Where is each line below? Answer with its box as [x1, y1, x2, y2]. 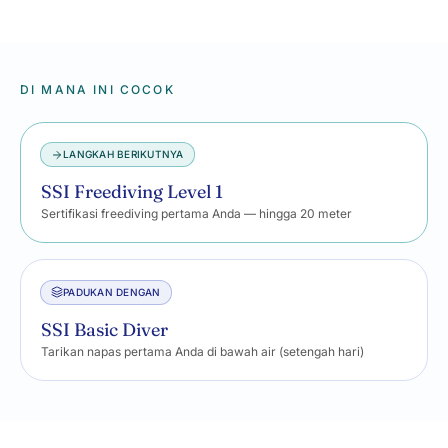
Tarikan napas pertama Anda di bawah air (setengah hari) [41, 343, 364, 359]
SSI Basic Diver [41, 317, 168, 341]
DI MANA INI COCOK [20, 81, 175, 97]
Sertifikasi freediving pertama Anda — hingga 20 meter [41, 206, 352, 222]
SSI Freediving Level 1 [41, 180, 223, 204]
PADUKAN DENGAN [63, 285, 161, 298]
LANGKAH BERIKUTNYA [63, 148, 184, 161]
